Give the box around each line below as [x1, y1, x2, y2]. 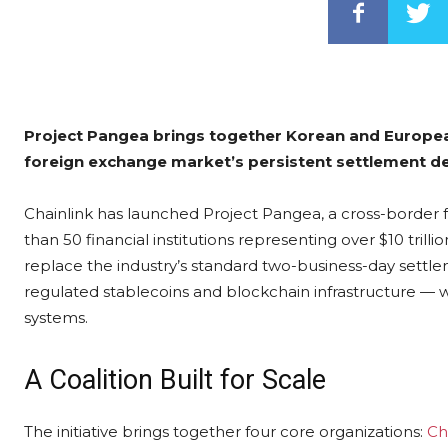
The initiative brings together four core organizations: [24, 421, 427, 441]
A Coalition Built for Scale [24, 363, 326, 396]
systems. [24, 307, 88, 327]
